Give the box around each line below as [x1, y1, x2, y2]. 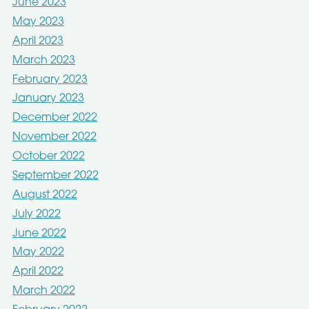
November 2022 [12, 132, 97, 143]
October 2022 [12, 151, 85, 163]
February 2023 [12, 74, 88, 86]
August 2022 [12, 189, 77, 201]
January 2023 [12, 93, 84, 105]
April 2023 [12, 35, 63, 47]
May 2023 [12, 16, 64, 28]
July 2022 [12, 208, 61, 220]
